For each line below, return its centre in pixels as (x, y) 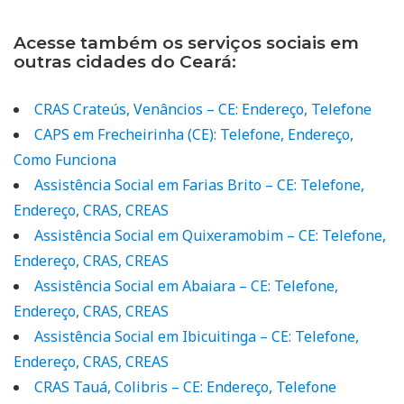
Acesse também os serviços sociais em (186, 42)
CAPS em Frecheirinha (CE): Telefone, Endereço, (194, 134)
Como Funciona (65, 159)
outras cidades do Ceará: (125, 61)
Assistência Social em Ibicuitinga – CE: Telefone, (197, 336)
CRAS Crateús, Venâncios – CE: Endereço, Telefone (203, 109)
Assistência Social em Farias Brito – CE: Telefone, (199, 184)
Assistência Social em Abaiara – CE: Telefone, (186, 285)
